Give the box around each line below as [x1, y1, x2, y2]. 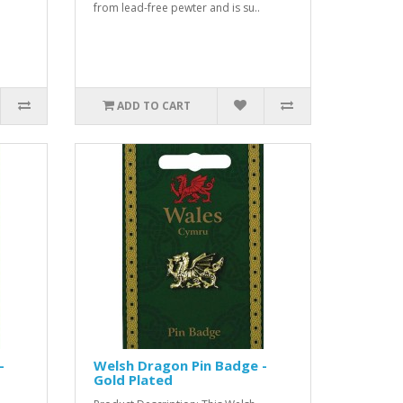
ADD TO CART [116, 97, 191, 113]
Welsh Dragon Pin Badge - [94, 355, 268, 374]
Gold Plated [94, 370, 174, 389]
